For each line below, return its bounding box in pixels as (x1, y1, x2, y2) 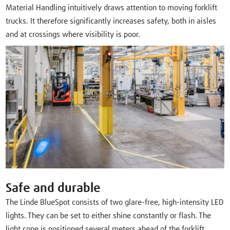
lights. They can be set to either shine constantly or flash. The (6, 212, 212, 220)
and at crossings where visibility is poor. (6, 30, 141, 39)
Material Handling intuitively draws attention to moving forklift (6, 4, 218, 12)
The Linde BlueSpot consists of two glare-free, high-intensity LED (6, 199, 224, 207)
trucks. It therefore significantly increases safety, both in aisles (6, 17, 217, 25)
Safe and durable (6, 182, 101, 195)
